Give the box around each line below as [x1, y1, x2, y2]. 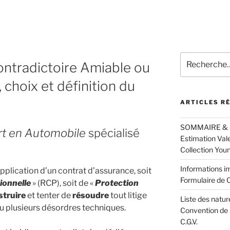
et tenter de [27, 190, 72, 200]
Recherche [179, 53, 217, 62]
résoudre [72, 190, 110, 200]
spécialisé [86, 126, 140, 140]
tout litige [110, 190, 147, 200]
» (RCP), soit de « [31, 178, 95, 188]
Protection [95, 178, 139, 188]
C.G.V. [180, 217, 198, 226]
